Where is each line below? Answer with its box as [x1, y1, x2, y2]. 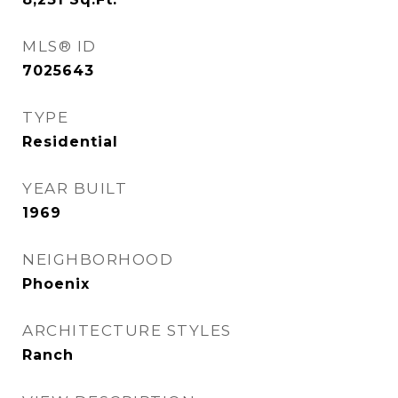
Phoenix [22, 275, 90, 292]
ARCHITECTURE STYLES [22, 322, 232, 339]
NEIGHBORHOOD [22, 251, 173, 268]
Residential [22, 133, 118, 150]
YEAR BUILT [22, 179, 127, 197]
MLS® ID [22, 37, 97, 55]
